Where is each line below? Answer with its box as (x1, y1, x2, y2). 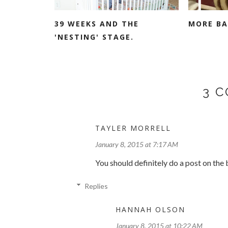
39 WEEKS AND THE (54, 18, 139, 28)
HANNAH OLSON (116, 204, 185, 214)
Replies (84, 181, 108, 190)
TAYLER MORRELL (95, 123, 171, 133)
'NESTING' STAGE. (54, 32, 134, 42)
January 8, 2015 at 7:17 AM (95, 139, 178, 149)
